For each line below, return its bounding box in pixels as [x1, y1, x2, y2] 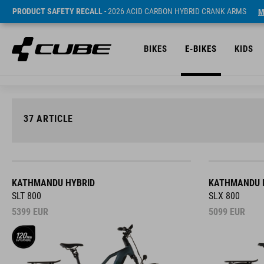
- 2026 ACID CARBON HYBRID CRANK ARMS [103, 6, 246, 16]
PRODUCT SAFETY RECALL [12, 6, 103, 16]
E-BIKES [185, 44, 217, 54]
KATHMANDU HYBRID [12, 177, 95, 189]
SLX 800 [208, 190, 240, 202]
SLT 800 [12, 190, 41, 202]
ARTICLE [34, 113, 74, 124]
